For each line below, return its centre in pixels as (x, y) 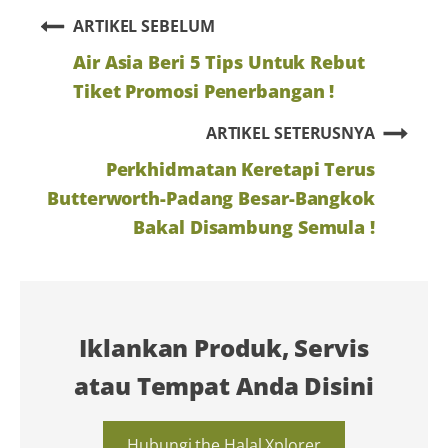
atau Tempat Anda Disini (224, 385)
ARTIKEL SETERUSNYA (290, 132)
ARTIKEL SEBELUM (144, 25)
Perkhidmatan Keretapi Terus (240, 168)
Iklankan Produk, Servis (224, 347)
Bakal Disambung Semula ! (254, 226)
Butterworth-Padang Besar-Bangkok (211, 197)
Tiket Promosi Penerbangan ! (204, 90)
